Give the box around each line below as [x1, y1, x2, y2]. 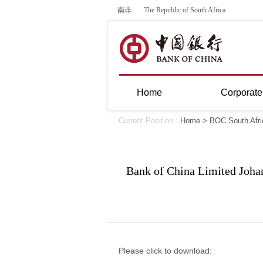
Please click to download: [119, 246, 212, 255]
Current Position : [119, 116, 180, 125]
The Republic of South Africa [144, 6, 225, 14]
